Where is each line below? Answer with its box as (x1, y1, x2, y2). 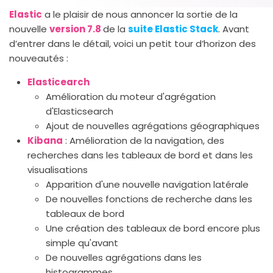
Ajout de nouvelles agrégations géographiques (46, 119, 260, 132)
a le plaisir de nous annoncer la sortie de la (42, 8, 238, 21)
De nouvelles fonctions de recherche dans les (46, 193, 252, 205)
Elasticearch (27, 76, 90, 88)
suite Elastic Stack (128, 23, 218, 35)
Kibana (27, 134, 63, 147)
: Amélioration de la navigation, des (63, 134, 224, 147)
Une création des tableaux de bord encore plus (46, 222, 260, 235)
